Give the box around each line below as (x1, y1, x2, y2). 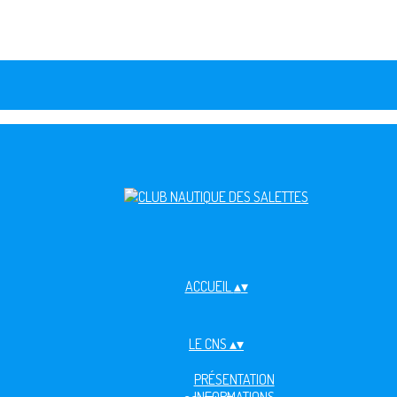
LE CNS (189, 335, 230, 353)
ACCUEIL (184, 277, 234, 295)
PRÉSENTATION (193, 370, 275, 388)
